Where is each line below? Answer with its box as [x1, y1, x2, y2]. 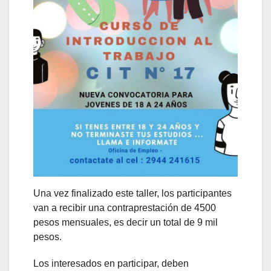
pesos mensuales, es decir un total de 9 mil [33, 217, 218, 228]
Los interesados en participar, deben [33, 258, 189, 269]
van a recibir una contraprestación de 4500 [33, 203, 216, 214]
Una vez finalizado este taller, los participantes [33, 188, 232, 199]
